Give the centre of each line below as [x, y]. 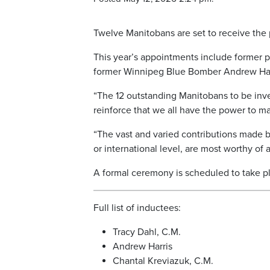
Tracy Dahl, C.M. [147, 232]
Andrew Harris [143, 247]
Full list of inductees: [137, 208]
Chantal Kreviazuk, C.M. [163, 261]
